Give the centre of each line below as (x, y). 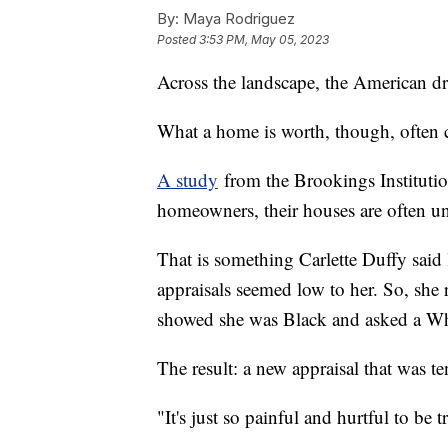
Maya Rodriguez (237, 18)
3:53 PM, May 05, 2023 (264, 39)
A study (187, 179)
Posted (178, 39)
